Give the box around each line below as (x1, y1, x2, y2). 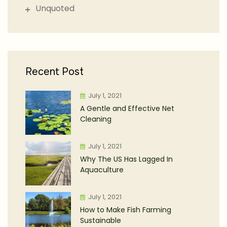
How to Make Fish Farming (80, 204, 171, 215)
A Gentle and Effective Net (80, 103, 174, 113)
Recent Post (25, 65, 84, 78)
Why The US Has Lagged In (80, 154, 173, 164)
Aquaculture (80, 164, 124, 175)
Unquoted (35, 2, 74, 14)
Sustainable (80, 215, 121, 225)
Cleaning (80, 113, 111, 124)
